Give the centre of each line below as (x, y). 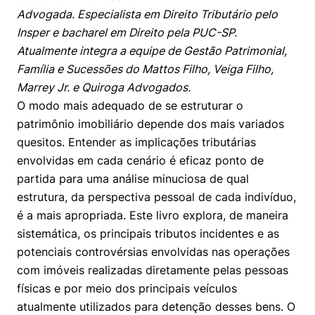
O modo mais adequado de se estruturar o (130, 105)
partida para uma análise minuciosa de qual (133, 179)
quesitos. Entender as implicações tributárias (136, 142)
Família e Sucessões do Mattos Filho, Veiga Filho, (145, 69)
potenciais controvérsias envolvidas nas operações (153, 252)
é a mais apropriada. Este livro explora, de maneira (153, 215)
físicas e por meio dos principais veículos (127, 288)
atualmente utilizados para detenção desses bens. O (156, 307)
